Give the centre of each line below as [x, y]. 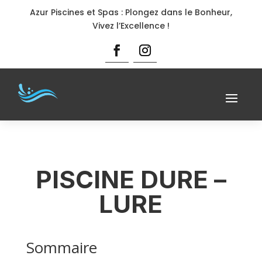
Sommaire [61, 247]
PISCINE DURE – [131, 179]
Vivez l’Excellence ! [131, 26]
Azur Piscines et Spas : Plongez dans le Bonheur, [131, 12]
